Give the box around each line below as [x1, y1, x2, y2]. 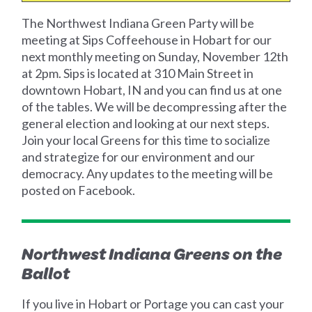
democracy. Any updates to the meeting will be [22, 166, 274, 182]
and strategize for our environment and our [22, 149, 256, 165]
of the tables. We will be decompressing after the [22, 99, 288, 115]
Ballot [22, 261, 70, 286]
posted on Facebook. [22, 182, 136, 198]
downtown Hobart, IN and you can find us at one [22, 82, 283, 98]
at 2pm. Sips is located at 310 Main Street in [22, 65, 254, 81]
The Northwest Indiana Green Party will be [22, 15, 255, 31]
